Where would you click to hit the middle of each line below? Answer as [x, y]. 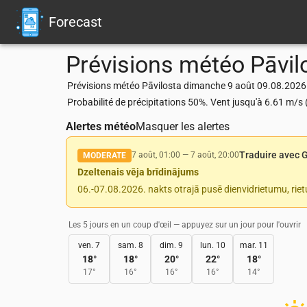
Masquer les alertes [183, 126]
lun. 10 [212, 245]
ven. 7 [89, 245]
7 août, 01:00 [156, 155]
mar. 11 [254, 245]
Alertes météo [101, 126]
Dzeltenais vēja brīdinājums [138, 172]
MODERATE [105, 155]
